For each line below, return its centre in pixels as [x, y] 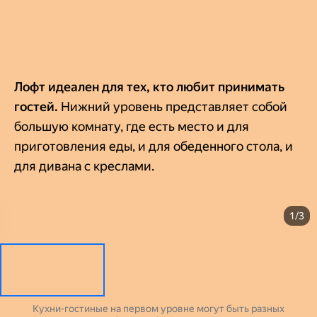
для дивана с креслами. [84, 166]
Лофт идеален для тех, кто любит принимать [149, 86]
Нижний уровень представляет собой [174, 106]
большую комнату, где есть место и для [132, 126]
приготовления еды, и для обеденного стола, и [154, 146]
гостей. [38, 106]
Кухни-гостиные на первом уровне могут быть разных [158, 308]
